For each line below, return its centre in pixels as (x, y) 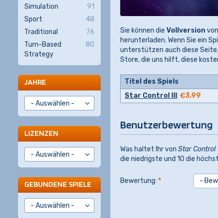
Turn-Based (43, 45)
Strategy (39, 54)
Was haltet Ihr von (149, 149)
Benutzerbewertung (166, 124)
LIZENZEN (41, 133)
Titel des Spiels (152, 81)
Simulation (41, 7)
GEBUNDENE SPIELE (58, 184)
